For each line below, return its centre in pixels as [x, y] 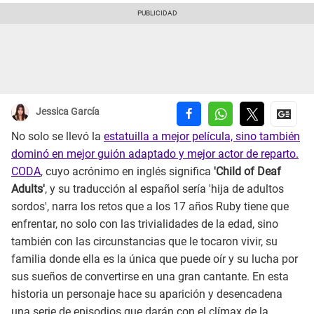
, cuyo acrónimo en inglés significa [127, 172]
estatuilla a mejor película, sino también [202, 137]
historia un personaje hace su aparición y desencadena [147, 294]
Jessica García [68, 112]
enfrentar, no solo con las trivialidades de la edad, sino [145, 224]
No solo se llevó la [57, 137]
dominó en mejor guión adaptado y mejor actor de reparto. [155, 154]
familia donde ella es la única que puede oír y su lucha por [155, 259]
